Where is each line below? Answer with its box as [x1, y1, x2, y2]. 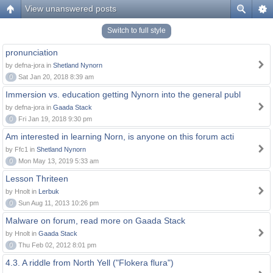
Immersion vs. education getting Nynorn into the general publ [5, 90, 241, 99]
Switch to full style [107, 26, 166, 35]
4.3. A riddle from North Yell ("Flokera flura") [5, 258, 174, 268]
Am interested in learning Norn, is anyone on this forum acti [5, 132, 234, 141]
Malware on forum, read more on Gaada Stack [5, 216, 185, 225]
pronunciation [5, 48, 58, 57]
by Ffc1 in [5, 146, 37, 153]
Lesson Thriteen [5, 174, 68, 183]
